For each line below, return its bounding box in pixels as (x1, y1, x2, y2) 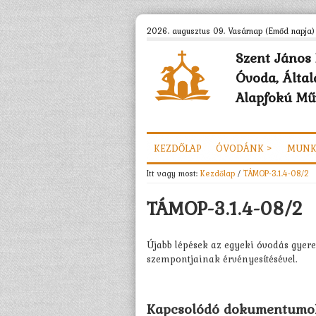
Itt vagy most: (147, 167, 200, 179)
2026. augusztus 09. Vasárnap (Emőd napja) (147, 25, 315, 37)
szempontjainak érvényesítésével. (147, 252, 298, 267)
